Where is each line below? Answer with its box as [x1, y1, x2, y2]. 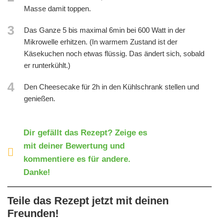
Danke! [23, 168, 50, 177]
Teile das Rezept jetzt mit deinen [7, 195, 169, 207]
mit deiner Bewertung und [23, 141, 125, 151]
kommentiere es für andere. [23, 154, 131, 164]
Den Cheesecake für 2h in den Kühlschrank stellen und [24, 83, 199, 91]
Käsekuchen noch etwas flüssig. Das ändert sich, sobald [24, 49, 204, 58]
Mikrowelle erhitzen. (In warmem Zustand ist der [24, 38, 177, 46]
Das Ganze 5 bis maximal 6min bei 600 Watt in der [24, 26, 185, 35]
